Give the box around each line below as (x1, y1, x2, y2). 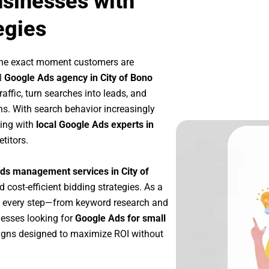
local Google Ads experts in (36, 119, 154, 131)
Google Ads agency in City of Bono (4, 72, 153, 84)
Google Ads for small (75, 212, 166, 224)
